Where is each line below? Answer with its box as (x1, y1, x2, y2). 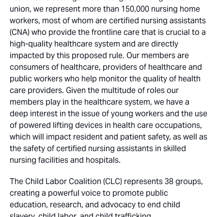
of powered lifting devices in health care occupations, (10, 120, 202, 131)
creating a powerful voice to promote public (10, 188, 168, 199)
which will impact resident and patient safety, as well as (10, 132, 207, 142)
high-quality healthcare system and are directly (10, 39, 178, 49)
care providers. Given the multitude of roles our (10, 85, 179, 96)
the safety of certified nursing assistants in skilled (10, 143, 186, 154)
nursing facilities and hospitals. (10, 155, 121, 166)
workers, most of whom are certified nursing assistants (10, 15, 206, 26)
